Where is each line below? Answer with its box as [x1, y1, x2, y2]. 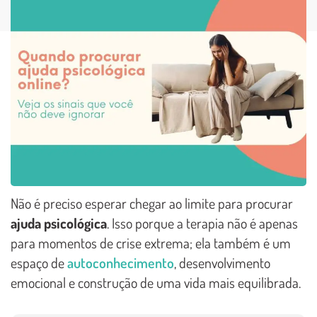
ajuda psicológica [11, 213, 107, 232]
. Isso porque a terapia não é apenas [107, 213, 298, 232]
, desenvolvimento [174, 253, 270, 272]
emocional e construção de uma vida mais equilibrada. [11, 272, 301, 292]
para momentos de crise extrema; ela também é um [11, 233, 291, 252]
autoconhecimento [67, 253, 174, 272]
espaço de [11, 253, 67, 272]
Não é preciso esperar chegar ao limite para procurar [11, 193, 293, 212]
